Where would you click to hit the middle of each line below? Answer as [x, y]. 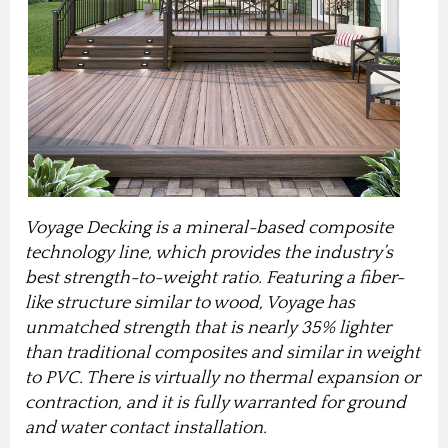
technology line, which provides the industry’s [209, 253]
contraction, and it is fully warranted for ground [215, 403]
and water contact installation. [150, 428]
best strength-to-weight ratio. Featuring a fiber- [214, 278]
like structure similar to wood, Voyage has [190, 303]
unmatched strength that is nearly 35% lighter [208, 328]
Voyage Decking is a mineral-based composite [209, 228]
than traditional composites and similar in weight [222, 353]
